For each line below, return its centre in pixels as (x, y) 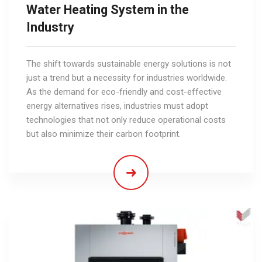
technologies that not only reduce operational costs (126, 120)
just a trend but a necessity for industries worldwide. (127, 77)
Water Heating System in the (108, 9)
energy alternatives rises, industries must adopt (117, 106)
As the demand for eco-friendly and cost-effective (124, 92)
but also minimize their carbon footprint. (104, 134)
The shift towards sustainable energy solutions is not (129, 63)
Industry (50, 27)
